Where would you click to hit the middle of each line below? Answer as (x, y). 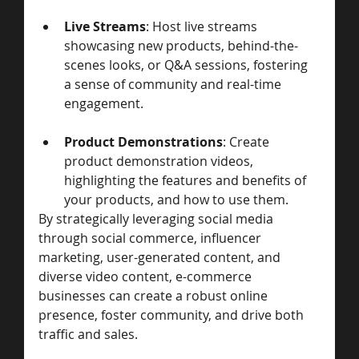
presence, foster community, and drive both (173, 315)
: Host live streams (203, 26)
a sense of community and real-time (174, 84)
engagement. (104, 103)
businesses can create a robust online (155, 295)
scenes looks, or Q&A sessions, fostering (188, 65)
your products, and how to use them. (176, 199)
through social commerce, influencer (151, 238)
